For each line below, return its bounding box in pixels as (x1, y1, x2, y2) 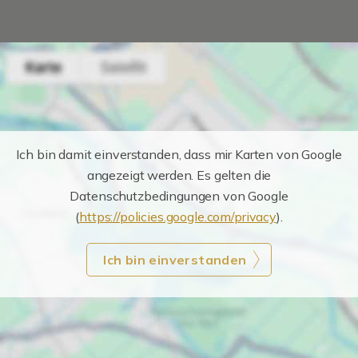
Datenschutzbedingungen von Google (70, 188, 288, 204)
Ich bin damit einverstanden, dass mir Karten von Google (16, 146, 342, 162)
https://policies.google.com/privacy (79, 209, 277, 225)
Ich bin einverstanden (103, 252, 247, 268)
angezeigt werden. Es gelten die (86, 167, 272, 183)
